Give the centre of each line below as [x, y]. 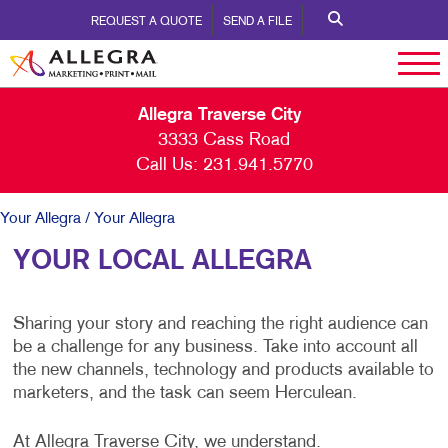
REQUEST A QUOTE [146, 22]
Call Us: [166, 165]
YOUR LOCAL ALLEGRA [162, 261]
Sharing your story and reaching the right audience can [220, 324]
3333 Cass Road [224, 140]
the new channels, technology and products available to [223, 370]
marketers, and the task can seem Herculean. [184, 393]
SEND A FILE [257, 22]
